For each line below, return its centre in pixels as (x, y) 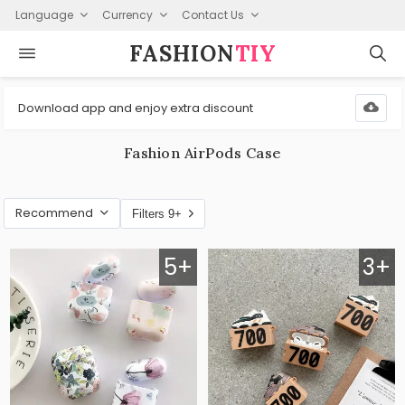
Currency (127, 14)
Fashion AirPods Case (202, 153)
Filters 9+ (157, 213)
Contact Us (212, 14)
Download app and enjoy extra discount (136, 108)
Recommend (55, 213)
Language (44, 14)
